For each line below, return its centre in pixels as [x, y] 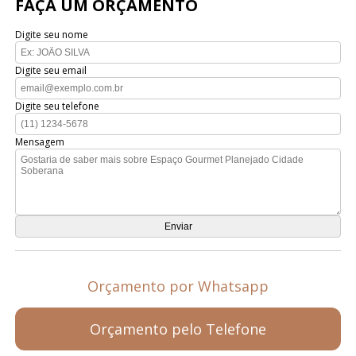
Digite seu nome [52, 35]
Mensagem [40, 142]
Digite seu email [51, 71]
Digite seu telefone [58, 106]
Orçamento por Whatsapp [178, 286]
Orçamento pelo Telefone [178, 329]
